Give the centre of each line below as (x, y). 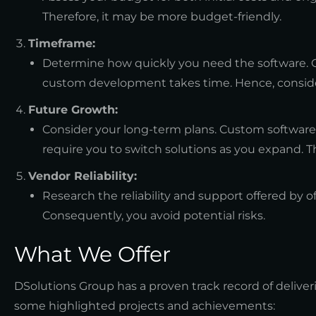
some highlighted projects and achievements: (145, 305)
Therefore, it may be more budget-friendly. (162, 16)
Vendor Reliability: (83, 176)
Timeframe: (62, 43)
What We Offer (92, 254)
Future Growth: (73, 109)
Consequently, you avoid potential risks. (154, 215)
